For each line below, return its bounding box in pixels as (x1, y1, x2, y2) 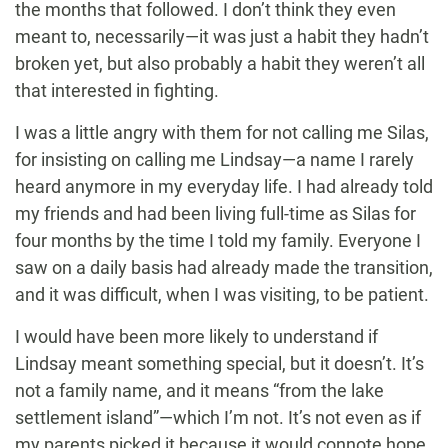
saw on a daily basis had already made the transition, (15, 257, 433, 279)
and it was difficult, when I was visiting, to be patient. (15, 284, 429, 306)
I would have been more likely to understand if (15, 326, 378, 348)
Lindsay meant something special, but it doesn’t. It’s (15, 353, 424, 375)
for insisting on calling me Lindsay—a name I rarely (15, 149, 414, 171)
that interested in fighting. (15, 80, 219, 102)
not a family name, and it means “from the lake (15, 380, 384, 402)
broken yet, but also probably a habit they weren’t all (15, 53, 425, 75)
